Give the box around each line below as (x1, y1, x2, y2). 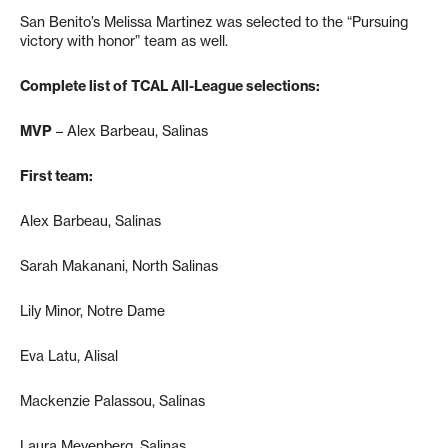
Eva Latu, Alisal (20, 346, 118, 365)
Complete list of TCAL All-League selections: (20, 76, 320, 95)
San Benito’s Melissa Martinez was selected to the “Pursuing (20, 12, 408, 31)
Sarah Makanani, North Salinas (20, 256, 218, 275)
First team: (20, 166, 93, 185)
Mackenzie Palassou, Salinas (20, 391, 205, 410)
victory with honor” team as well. (20, 31, 228, 50)
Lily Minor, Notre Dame (20, 301, 165, 320)
